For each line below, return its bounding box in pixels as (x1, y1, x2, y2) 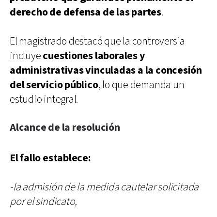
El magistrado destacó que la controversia (10, 34, 185, 48)
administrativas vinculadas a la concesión (10, 63, 202, 77)
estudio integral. (10, 92, 78, 107)
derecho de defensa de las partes (10, 5, 161, 19)
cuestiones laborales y (43, 48, 145, 63)
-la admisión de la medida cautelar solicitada (10, 180, 199, 194)
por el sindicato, (10, 194, 77, 209)
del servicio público (10, 77, 98, 92)
